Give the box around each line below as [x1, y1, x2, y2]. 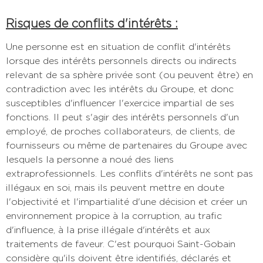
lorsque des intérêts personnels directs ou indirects [6, 55, 237, 66]
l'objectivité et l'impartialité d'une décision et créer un [6, 195, 247, 207]
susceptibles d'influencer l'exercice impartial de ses [6, 97, 234, 109]
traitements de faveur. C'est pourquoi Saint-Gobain [6, 238, 235, 249]
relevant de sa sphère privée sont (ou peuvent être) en [6, 69, 253, 80]
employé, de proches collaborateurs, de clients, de [6, 125, 235, 137]
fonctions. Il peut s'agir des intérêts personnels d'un [6, 111, 239, 123]
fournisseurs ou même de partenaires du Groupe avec [6, 139, 247, 151]
